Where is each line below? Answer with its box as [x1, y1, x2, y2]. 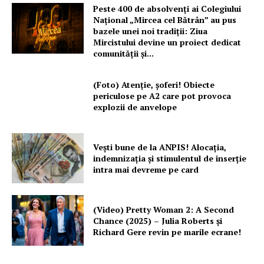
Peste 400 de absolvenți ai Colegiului [93, 3, 242, 15]
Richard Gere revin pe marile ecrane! [93, 226, 242, 237]
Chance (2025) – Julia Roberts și [93, 214, 223, 226]
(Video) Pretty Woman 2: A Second [93, 203, 235, 215]
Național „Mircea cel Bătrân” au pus [93, 14, 237, 26]
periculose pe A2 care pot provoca [93, 90, 232, 102]
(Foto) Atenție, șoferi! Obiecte [93, 79, 215, 91]
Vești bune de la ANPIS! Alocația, [93, 141, 227, 153]
